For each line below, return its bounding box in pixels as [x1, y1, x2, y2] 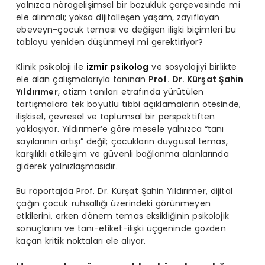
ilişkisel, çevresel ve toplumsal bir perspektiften [16, 111, 215, 123]
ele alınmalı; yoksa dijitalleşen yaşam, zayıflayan [16, 11, 220, 24]
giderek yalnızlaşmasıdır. [16, 160, 118, 173]
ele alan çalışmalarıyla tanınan [16, 73, 149, 86]
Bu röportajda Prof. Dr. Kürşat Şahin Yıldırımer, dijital [16, 185, 232, 198]
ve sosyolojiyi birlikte [148, 61, 237, 73]
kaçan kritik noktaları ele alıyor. [16, 235, 146, 247]
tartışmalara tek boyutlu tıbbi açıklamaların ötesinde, [16, 98, 241, 111]
